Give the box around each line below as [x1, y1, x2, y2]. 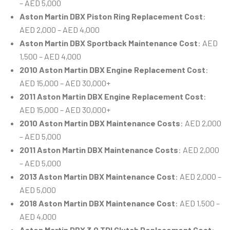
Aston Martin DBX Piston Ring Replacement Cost [20, 11, 203, 22]
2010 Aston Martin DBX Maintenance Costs [20, 118, 180, 128]
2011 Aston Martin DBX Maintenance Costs [20, 145, 178, 155]
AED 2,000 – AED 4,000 [20, 25, 100, 35]
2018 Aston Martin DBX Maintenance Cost [20, 198, 175, 208]
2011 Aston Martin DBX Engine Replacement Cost [20, 91, 203, 102]
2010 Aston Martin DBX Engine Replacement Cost [20, 65, 205, 75]
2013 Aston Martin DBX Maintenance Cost [20, 171, 175, 182]
